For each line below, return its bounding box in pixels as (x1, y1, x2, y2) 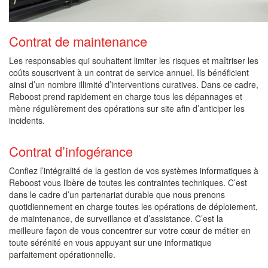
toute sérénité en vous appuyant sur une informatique (9, 236, 212, 249)
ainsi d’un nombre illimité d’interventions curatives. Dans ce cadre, (9, 78, 258, 91)
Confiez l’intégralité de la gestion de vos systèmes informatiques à (9, 165, 258, 177)
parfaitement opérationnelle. (9, 248, 115, 261)
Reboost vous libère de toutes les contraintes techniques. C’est (9, 176, 247, 189)
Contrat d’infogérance (9, 142, 133, 161)
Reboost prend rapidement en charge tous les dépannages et (9, 90, 242, 103)
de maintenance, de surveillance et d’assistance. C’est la (9, 212, 223, 225)
